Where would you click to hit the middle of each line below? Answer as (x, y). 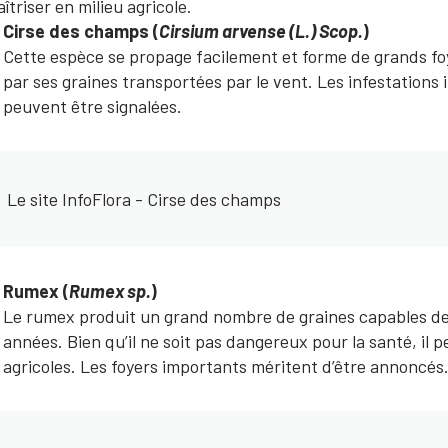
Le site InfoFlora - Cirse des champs (144, 198)
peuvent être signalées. (92, 106)
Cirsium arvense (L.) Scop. (261, 31)
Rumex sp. (110, 291)
